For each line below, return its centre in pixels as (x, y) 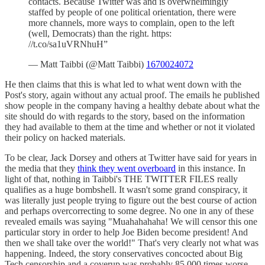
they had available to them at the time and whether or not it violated (130, 127)
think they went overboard (127, 168)
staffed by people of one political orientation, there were (132, 12)
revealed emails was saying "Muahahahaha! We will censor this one (131, 221)
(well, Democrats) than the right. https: (100, 33)
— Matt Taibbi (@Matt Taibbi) (87, 64)
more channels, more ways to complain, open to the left (131, 22)
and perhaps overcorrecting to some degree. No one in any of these (129, 211)
